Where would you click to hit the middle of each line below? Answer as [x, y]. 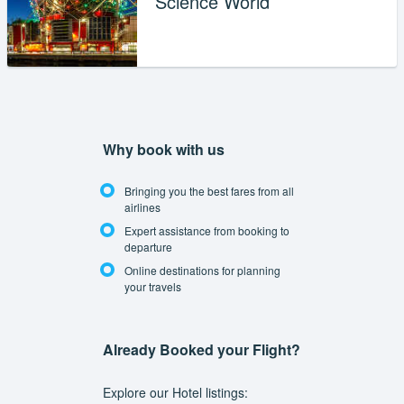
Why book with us [164, 150]
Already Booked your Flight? [202, 349]
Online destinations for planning [202, 271]
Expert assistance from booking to [207, 231]
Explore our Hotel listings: [175, 392]
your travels [153, 287]
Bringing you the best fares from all [209, 191]
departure [148, 247]
